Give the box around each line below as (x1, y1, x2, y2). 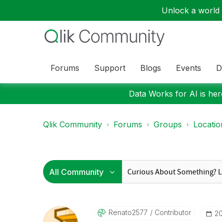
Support (94, 62, 125, 73)
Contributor (152, 208, 191, 217)
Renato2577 (108, 208, 148, 217)
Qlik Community (43, 119, 102, 129)
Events (176, 62, 201, 73)
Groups (154, 119, 182, 129)
